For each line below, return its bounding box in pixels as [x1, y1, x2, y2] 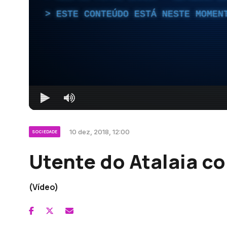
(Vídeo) [29, 181, 58, 193]
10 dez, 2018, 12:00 [69, 127, 130, 136]
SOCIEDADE [32, 128, 57, 134]
